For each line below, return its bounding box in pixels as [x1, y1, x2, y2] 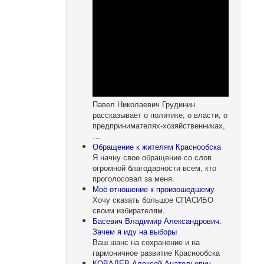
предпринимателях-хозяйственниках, [93, 119, 226, 131]
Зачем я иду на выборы [93, 225, 177, 237]
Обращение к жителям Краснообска [93, 140, 222, 152]
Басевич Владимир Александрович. [93, 214, 222, 226]
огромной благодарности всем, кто [93, 161, 217, 173]
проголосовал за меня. [93, 172, 175, 184]
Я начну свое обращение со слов [93, 151, 212, 163]
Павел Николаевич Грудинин [93, 98, 196, 110]
